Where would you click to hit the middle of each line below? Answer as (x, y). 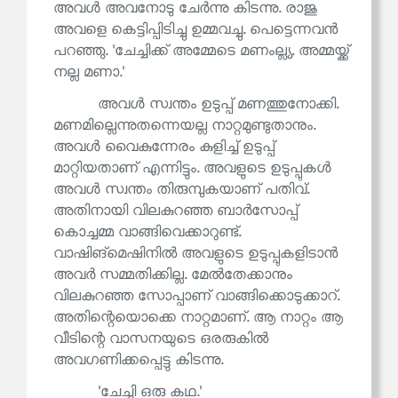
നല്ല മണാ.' (89, 73)
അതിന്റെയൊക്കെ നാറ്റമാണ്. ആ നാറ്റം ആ (198, 318)
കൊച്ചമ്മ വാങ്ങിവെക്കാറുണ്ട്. (147, 233)
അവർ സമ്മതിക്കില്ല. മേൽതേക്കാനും (173, 275)
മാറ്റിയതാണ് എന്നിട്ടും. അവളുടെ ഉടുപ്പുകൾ (192, 169)
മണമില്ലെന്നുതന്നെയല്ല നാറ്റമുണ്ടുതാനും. (184, 126)
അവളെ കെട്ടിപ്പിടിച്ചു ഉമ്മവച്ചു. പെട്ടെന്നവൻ (195, 30)
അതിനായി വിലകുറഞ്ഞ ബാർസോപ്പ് (175, 211)
